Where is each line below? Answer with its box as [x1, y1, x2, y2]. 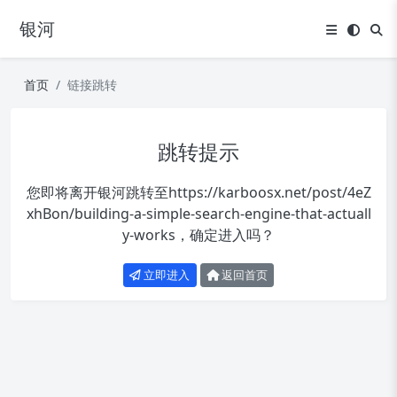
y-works [122, 225, 175, 245]
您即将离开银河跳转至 [26, 183, 168, 202]
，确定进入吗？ [175, 225, 275, 245]
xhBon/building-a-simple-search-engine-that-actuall [26, 204, 371, 223]
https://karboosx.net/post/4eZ [167, 183, 371, 202]
